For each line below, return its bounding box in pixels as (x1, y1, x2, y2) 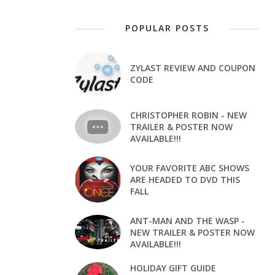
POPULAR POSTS (125, 21, 209, 34)
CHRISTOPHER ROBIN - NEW (130, 109, 247, 121)
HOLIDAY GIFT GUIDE (130, 261, 216, 274)
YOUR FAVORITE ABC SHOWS (130, 161, 249, 174)
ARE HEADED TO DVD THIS (130, 173, 240, 185)
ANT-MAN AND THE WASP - (130, 214, 245, 227)
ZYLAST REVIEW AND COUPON (130, 62, 255, 74)
